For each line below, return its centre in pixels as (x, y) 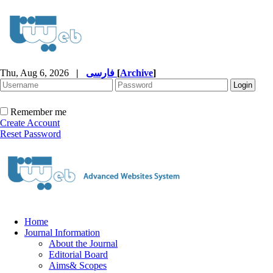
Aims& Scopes (78, 265)
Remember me (38, 112)
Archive (136, 73)
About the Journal (83, 243)
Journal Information (62, 232)
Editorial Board (78, 254)
